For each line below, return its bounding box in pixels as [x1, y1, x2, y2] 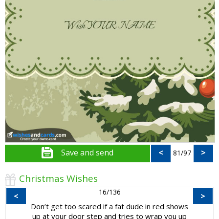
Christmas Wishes [19, 172, 98, 185]
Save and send [61, 147, 113, 158]
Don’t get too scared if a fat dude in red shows [31, 201, 188, 211]
